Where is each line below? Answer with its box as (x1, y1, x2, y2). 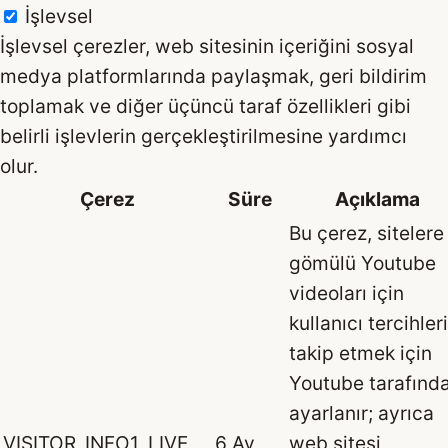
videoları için (289, 280, 404, 305)
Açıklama (335, 186, 420, 211)
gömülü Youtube (289, 250, 436, 275)
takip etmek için (289, 340, 432, 365)
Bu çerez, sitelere (289, 220, 444, 245)
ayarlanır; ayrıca (289, 400, 434, 425)
